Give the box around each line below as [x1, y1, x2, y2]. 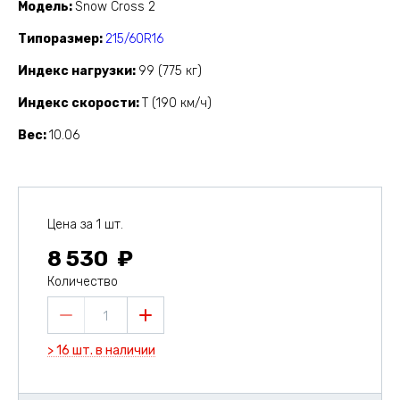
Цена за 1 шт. [47, 217, 123, 233]
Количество [47, 274, 118, 290]
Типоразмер [18, 31, 99, 47]
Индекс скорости [18, 96, 136, 112]
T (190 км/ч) [142, 96, 212, 112]
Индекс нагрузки [18, 63, 132, 79]
